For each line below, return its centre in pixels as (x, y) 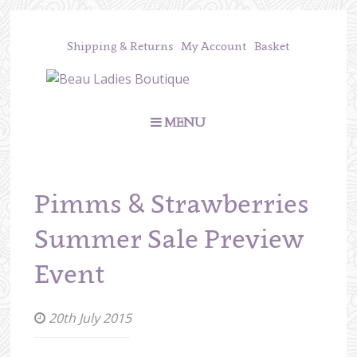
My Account (214, 46)
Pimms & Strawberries (172, 204)
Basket (272, 46)
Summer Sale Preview (169, 239)
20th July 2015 (89, 318)
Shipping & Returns (120, 46)
